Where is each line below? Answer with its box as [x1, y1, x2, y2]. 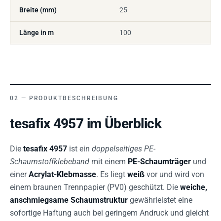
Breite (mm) [19, 6, 57, 14]
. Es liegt [96, 170, 127, 179]
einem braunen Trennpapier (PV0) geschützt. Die [10, 183, 180, 192]
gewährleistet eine [128, 195, 192, 205]
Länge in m [19, 29, 54, 37]
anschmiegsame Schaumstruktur [10, 195, 128, 205]
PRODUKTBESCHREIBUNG [29, 95, 119, 102]
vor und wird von [145, 170, 204, 179]
